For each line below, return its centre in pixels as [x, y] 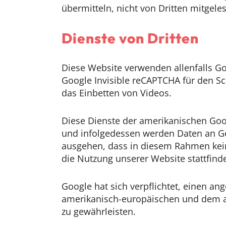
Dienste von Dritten [130, 38]
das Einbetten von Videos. [117, 93]
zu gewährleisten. [99, 211]
